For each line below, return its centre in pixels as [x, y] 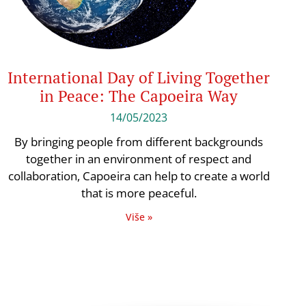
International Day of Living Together [139, 78]
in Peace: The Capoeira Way [139, 96]
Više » [139, 217]
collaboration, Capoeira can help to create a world [139, 176]
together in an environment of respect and [139, 159]
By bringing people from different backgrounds [139, 142]
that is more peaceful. [139, 193]
